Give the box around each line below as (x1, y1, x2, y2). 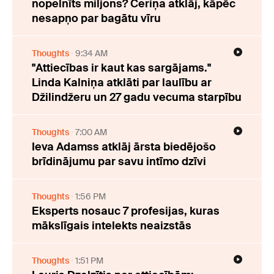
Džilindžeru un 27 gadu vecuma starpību (32, 90, 242, 105)
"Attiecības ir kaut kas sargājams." (32, 61, 211, 76)
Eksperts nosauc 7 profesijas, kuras (32, 204, 220, 219)
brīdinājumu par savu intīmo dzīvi (32, 154, 206, 169)
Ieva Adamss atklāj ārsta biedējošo (32, 139, 216, 155)
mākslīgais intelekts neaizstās (32, 218, 191, 234)
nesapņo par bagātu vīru (32, 11, 161, 26)
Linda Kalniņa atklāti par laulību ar (32, 75, 212, 91)
